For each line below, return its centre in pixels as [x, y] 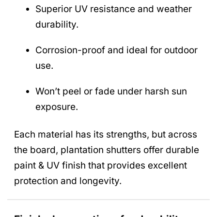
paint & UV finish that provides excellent [101, 165]
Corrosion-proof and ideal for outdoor [116, 50]
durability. [57, 25]
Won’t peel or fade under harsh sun [111, 91]
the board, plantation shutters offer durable [107, 150]
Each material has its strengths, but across [106, 134]
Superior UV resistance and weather [113, 9]
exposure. [56, 107]
